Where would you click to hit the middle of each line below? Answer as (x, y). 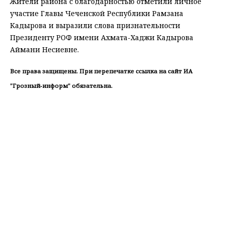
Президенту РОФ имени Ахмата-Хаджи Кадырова (102, 38)
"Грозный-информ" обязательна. (61, 85)
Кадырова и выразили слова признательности (95, 26)
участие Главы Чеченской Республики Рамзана (97, 14)
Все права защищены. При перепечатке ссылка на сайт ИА (101, 71)
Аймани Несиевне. (44, 50)
